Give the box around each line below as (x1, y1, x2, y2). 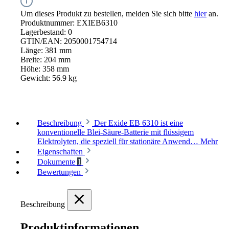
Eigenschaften (37, 147, 83, 156)
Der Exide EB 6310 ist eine (94, 119, 183, 128)
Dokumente (37, 157, 77, 167)
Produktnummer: (20, 18, 77, 28)
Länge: (20, 46, 45, 55)
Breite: (20, 55, 44, 64)
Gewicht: (20, 74, 52, 83)
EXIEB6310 (77, 18, 118, 28)
